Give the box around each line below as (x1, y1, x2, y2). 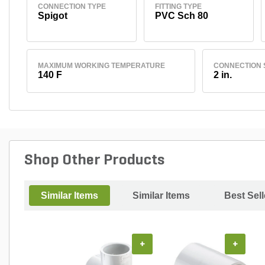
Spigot (37, 10, 67, 21)
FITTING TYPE (154, 2, 202, 11)
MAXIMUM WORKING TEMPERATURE (37, 61, 165, 70)
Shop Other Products (24, 152, 164, 169)
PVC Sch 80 (154, 10, 208, 21)
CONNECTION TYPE (37, 2, 106, 11)
